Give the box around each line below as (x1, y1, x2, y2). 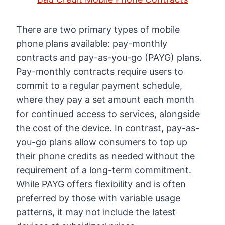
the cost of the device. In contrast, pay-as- (16, 123, 199, 134)
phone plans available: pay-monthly (16, 38, 167, 49)
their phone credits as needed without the (16, 151, 195, 162)
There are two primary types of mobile (16, 24, 180, 35)
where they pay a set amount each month (16, 94, 194, 105)
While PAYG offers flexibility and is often (16, 179, 186, 190)
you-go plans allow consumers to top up (16, 137, 187, 148)
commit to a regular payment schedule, (16, 80, 182, 91)
